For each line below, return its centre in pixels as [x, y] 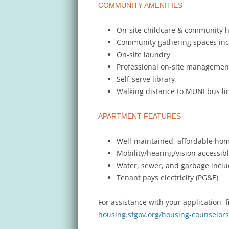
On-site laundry [143, 54]
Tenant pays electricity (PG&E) [167, 177]
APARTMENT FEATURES [140, 116]
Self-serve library [146, 79]
